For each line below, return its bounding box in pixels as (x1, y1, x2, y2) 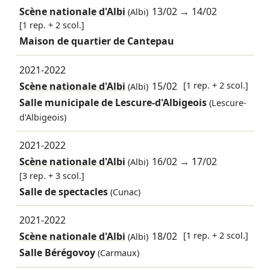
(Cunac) (110, 186, 140, 198)
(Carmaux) (97, 247, 139, 259)
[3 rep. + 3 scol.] (19, 169, 84, 181)
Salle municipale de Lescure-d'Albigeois (19, 95, 207, 109)
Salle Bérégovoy (19, 246, 95, 260)
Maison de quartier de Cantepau (19, 34, 174, 48)
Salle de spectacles (19, 184, 108, 198)
